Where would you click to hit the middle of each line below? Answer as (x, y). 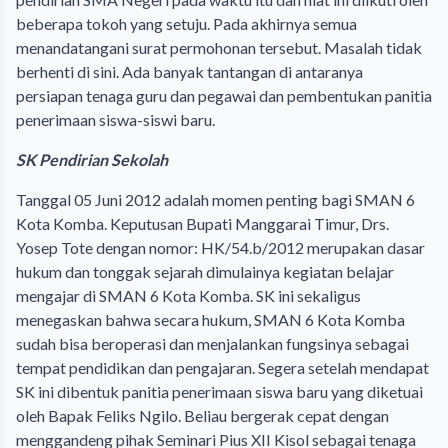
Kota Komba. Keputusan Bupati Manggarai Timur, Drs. (202, 223)
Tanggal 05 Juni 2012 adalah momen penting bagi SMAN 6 (215, 199)
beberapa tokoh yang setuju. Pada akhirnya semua (186, 23)
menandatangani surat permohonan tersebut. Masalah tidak (219, 47)
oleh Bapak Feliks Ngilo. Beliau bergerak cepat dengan (202, 415)
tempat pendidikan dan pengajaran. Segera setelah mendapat (222, 367)
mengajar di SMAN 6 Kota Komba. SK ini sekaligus (188, 295)
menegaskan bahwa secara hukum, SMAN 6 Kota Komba (210, 319)
